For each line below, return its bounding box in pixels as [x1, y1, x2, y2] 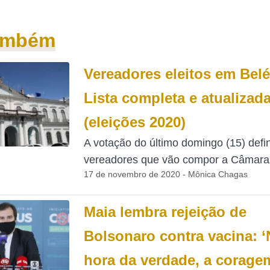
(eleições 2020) [83, 114, 186, 130]
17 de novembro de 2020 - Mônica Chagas [83, 169, 248, 179]
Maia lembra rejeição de [83, 204, 246, 220]
